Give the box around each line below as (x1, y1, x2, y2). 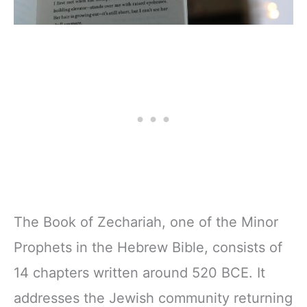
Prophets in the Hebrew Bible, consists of (14, 239, 282, 256)
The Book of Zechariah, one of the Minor (14, 214, 278, 230)
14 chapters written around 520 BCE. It (14, 265, 265, 281)
